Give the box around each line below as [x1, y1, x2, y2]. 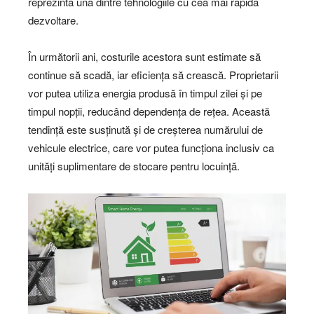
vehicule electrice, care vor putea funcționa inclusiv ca [28, 139, 274, 155]
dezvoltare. [28, 12, 78, 27]
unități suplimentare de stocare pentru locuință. [28, 158, 240, 173]
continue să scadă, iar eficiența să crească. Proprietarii [28, 67, 278, 82]
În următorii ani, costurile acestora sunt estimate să [28, 48, 261, 64]
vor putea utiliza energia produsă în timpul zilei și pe [28, 85, 262, 100]
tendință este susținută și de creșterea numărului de [28, 121, 263, 137]
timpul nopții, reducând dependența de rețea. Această [28, 103, 270, 118]
